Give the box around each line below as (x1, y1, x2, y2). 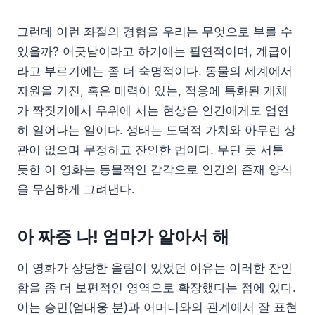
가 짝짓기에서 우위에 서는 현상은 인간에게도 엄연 (17, 103, 289, 117)
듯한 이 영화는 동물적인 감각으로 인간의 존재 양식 (17, 162, 292, 176)
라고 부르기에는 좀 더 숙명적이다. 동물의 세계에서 (17, 63, 292, 78)
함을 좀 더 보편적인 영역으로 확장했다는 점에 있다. (17, 280, 296, 295)
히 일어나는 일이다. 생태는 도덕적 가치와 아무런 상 (17, 122, 296, 137)
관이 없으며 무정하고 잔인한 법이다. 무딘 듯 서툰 (17, 142, 284, 157)
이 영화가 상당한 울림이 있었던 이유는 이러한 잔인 (17, 260, 292, 275)
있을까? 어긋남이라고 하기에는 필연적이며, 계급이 (17, 44, 292, 58)
